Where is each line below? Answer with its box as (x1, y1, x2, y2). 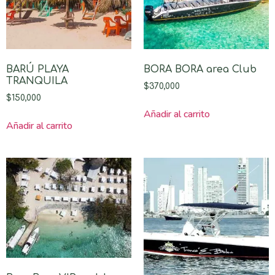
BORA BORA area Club (144, 63, 257, 75)
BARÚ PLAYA (6, 63, 69, 75)
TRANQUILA (6, 75, 68, 87)
